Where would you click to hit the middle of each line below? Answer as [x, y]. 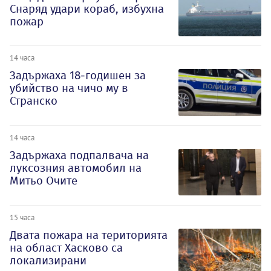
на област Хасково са [66, 247]
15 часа [22, 217]
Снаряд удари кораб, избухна [87, 8]
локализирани [48, 260]
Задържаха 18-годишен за [78, 76]
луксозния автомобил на [76, 168]
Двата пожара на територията [89, 235]
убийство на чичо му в [69, 88]
